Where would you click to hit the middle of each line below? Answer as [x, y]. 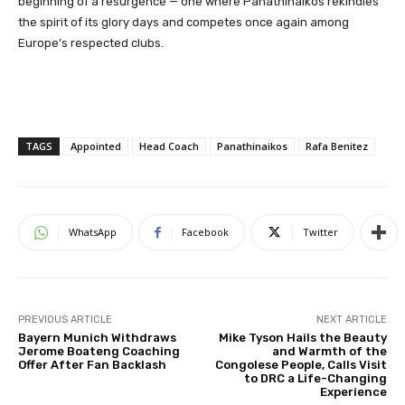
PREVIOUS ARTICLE [65, 320]
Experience [353, 392]
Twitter [320, 232]
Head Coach [169, 146]
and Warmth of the [329, 352]
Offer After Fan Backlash [92, 365]
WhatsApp [93, 232]
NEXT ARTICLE [351, 320]
